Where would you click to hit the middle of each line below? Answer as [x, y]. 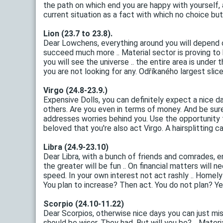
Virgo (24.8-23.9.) [75, 91]
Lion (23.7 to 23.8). [78, 34]
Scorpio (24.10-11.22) [84, 204]
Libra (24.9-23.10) [76, 147]
